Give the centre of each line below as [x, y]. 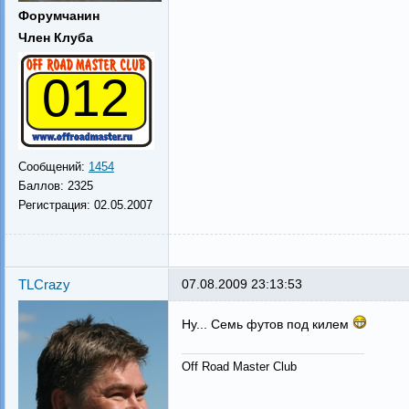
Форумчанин [58, 16]
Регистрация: [56, 205]
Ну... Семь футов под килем [267, 324]
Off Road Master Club [239, 366]
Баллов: [42, 186]
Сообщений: [53, 167]
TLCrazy [44, 284]
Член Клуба [55, 37]
